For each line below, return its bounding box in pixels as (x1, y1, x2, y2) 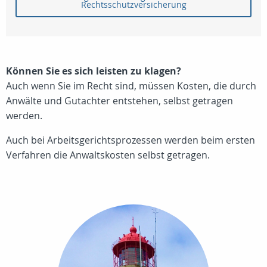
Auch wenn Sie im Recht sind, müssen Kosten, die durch (6, 79, 256, 93)
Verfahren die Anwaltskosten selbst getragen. (6, 148, 210, 162)
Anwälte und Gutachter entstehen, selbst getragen (6, 94, 233, 108)
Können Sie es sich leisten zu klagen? (6, 64, 181, 78)
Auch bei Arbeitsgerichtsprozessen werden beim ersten (6, 133, 255, 147)
